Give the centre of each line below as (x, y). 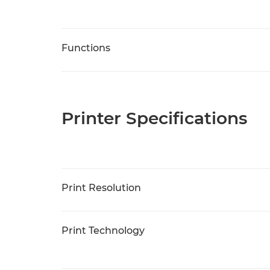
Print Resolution (101, 187)
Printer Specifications (154, 118)
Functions (86, 48)
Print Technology (103, 230)
